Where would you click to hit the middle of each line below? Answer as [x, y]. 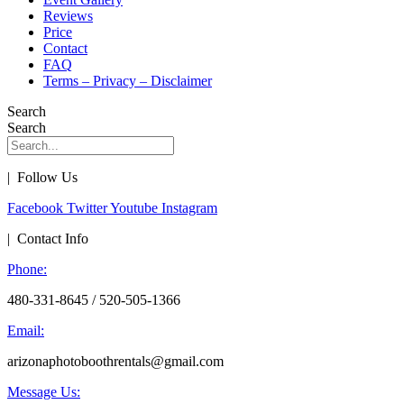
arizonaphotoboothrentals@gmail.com [115, 361]
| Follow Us [42, 177]
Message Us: [44, 391]
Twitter [87, 207]
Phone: [27, 269]
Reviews [68, 15]
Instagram [189, 207]
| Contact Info [48, 238]
